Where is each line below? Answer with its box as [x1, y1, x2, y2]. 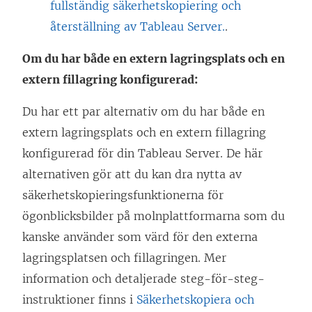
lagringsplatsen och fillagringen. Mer [22, 251, 226, 265]
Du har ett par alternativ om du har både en [22, 104, 265, 119]
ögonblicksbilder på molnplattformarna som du [22, 209, 285, 224]
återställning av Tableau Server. [50, 19, 225, 34]
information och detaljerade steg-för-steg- [22, 272, 265, 286]
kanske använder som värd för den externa [22, 230, 258, 244]
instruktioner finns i [22, 292, 136, 307]
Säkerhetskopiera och [136, 292, 254, 307]
